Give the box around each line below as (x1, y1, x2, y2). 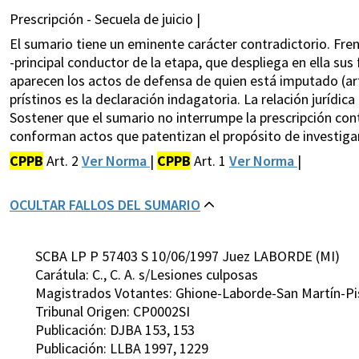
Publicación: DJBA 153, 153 (35, 321, 195, 340)
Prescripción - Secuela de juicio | (10, 10, 200, 29)
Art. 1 (191, 151, 229, 171)
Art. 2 (43, 151, 82, 171)
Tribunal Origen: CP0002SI (35, 302, 190, 321)
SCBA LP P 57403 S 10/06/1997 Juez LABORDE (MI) (35, 247, 340, 266)
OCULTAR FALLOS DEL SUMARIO (10, 196, 200, 215)
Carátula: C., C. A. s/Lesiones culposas (35, 265, 258, 284)
